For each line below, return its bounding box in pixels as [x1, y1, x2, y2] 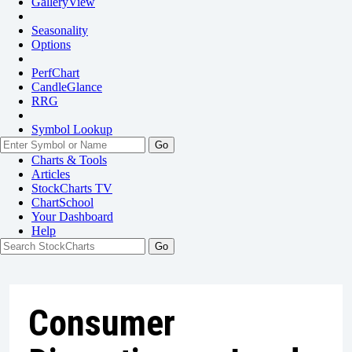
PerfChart [31, 66, 79, 79]
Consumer [28, 302, 175, 344]
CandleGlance [31, 80, 102, 93]
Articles [31, 167, 70, 181]
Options [31, 38, 71, 51]
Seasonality [31, 24, 88, 37]
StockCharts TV [31, 181, 112, 195]
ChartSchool [31, 196, 93, 209]
